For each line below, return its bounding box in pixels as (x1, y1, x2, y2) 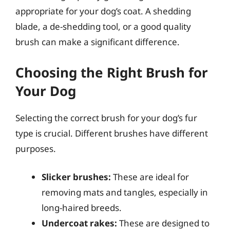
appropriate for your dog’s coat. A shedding (15, 5, 191, 17)
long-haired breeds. (42, 202, 122, 214)
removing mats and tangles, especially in (42, 186, 208, 198)
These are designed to (117, 217, 209, 229)
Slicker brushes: (42, 171, 111, 183)
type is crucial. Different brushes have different (15, 127, 208, 139)
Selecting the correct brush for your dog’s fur (15, 111, 197, 124)
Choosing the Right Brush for (15, 63, 208, 82)
